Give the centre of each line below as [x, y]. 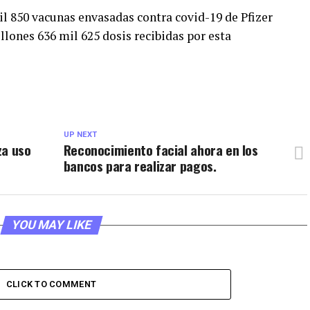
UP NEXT [80, 135]
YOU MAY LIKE [51, 225]
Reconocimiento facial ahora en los [161, 150]
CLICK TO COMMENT [51, 284]
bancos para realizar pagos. [140, 166]
